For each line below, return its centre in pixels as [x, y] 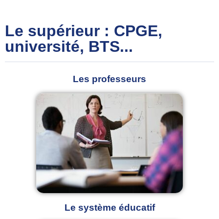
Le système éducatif [109, 208]
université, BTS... [69, 46]
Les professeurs [109, 79]
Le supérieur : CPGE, [84, 31]
